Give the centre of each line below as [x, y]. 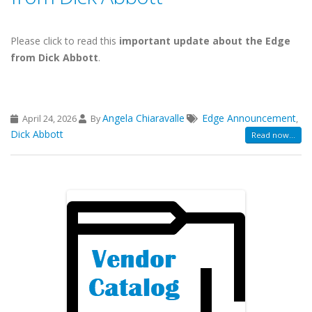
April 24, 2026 [49, 118]
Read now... [273, 134]
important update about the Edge [205, 40]
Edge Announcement [249, 118]
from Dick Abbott [54, 57]
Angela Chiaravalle [143, 118]
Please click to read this [65, 40]
